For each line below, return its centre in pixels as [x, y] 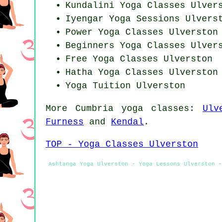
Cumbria [94, 109]
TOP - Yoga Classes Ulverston [122, 144]
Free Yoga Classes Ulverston [139, 59]
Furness [65, 122]
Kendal [127, 122]
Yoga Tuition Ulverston [125, 86]
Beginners [93, 46]
